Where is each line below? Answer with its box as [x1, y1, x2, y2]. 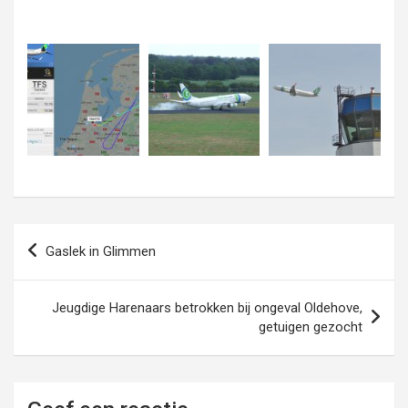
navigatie [13, 252, 107, 280]
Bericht [13, 223, 87, 250]
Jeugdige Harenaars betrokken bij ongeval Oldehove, [52, 299, 362, 316]
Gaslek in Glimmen [46, 242, 156, 260]
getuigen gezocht [259, 318, 362, 335]
